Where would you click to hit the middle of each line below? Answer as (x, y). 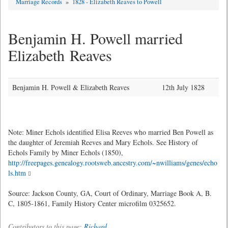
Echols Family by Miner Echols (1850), (66, 152)
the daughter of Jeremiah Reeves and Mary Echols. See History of (103, 142)
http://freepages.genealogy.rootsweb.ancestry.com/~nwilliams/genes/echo (113, 163)
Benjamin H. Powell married (95, 38)
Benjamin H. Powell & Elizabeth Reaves (71, 87)
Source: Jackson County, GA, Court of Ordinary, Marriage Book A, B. (110, 193)
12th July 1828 (183, 87)
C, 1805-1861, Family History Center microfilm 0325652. (92, 203)
